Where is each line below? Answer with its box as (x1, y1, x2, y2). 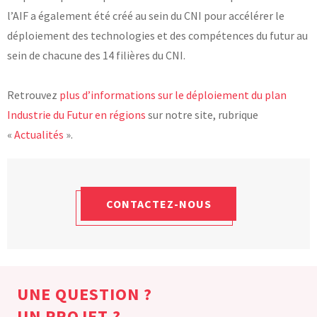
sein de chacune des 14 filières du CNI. (7, 47, 185, 62)
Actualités (14, 127, 64, 142)
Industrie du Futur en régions (7, 107, 146, 122)
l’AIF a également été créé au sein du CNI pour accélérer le (7, 8, 284, 23)
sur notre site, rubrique (146, 107, 258, 122)
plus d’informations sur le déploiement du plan (59, 87, 287, 102)
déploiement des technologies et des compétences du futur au (7, 28, 308, 42)
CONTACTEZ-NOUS (105, 196, 212, 211)
